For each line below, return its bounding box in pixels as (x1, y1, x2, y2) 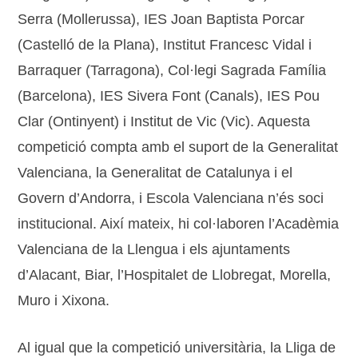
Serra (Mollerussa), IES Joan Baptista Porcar (18, 11, 305, 28)
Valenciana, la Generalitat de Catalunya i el (18, 165, 293, 181)
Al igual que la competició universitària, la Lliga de (18, 340, 336, 356)
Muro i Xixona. (18, 292, 110, 309)
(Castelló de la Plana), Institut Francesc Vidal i (18, 37, 312, 54)
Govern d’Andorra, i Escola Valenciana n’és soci (18, 190, 324, 207)
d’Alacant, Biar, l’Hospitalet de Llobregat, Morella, (18, 267, 332, 284)
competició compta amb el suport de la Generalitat (18, 139, 339, 156)
